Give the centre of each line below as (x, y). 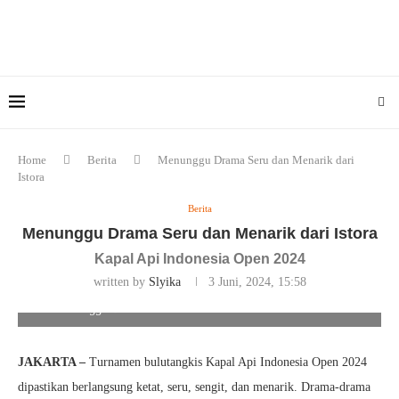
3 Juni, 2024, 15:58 (257, 281)
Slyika (164, 281)
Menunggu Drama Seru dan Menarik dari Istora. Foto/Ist (199, 308)
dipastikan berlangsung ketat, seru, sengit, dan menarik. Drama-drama (194, 387)
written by (121, 281)
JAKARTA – (53, 362)
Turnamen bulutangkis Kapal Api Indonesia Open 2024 (228, 362)
